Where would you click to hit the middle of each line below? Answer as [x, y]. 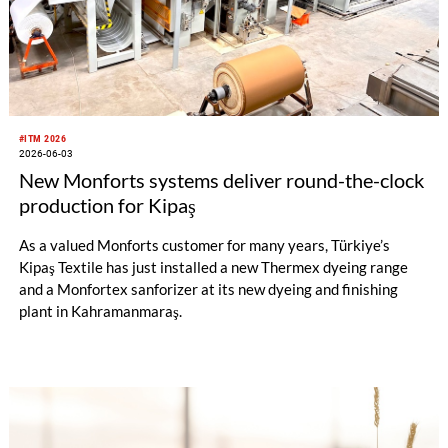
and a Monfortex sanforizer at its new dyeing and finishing [208, 288]
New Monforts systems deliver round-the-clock [221, 179]
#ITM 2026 [42, 139]
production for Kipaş [107, 204]
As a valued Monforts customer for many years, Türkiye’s [204, 244]
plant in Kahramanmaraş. [100, 310]
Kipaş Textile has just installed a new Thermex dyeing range [213, 266]
